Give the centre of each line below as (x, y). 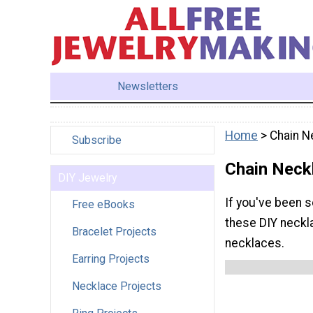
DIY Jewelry (88, 177)
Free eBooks (103, 204)
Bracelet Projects (114, 231)
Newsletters (148, 86)
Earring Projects (111, 259)
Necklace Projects (117, 286)
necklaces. (255, 243)
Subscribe (97, 140)
